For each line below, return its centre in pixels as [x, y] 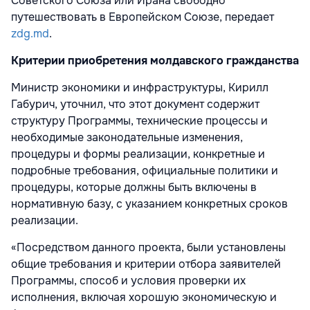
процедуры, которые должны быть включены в [134, 187]
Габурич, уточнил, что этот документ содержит [135, 104]
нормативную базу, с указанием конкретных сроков [149, 203]
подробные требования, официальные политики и [145, 170]
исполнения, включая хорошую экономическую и [144, 297]
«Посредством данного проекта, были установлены [148, 247]
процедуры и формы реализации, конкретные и [138, 154]
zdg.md [30, 33]
